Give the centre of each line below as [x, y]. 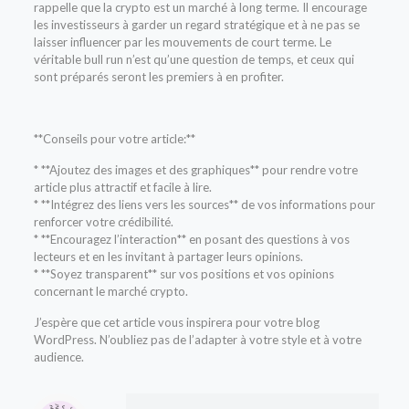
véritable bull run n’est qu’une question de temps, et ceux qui [194, 59]
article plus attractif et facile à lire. [122, 187]
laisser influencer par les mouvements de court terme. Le [182, 42]
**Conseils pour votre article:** [114, 138]
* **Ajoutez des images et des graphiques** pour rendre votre [195, 169]
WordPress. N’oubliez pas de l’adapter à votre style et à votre [197, 339]
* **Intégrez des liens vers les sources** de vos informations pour [204, 204]
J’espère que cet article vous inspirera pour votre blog [176, 322]
